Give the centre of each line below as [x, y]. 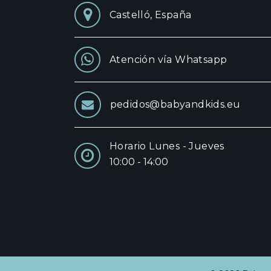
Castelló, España [151, 15]
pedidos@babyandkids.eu [175, 105]
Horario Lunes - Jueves [167, 146]
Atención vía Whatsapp [168, 59]
